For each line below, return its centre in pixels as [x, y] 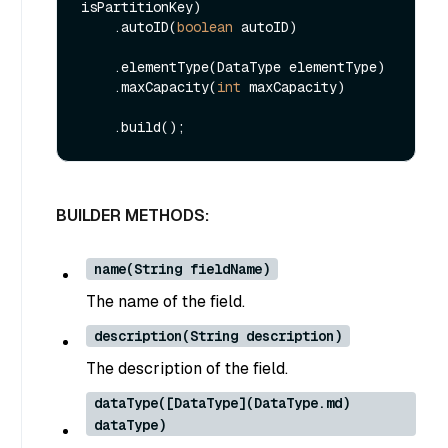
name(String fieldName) [182, 268]
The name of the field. [165, 301]
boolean [205, 26]
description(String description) [218, 335]
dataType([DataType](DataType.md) [222, 402]
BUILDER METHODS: [132, 215]
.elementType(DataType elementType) [97, 66]
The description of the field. [187, 368]
